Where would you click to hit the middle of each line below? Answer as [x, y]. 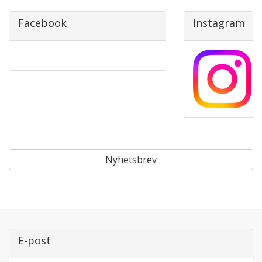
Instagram [219, 23]
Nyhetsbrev [131, 159]
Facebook [42, 23]
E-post [35, 241]
